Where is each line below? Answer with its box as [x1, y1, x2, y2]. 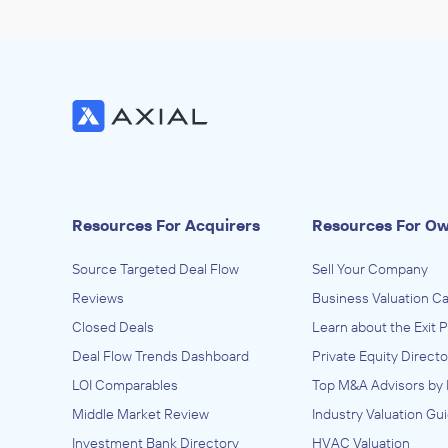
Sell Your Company [312, 260, 428, 278]
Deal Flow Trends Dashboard [72, 347, 249, 365]
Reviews [72, 289, 124, 307]
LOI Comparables [72, 376, 178, 394]
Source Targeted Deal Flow [72, 260, 239, 278]
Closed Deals [72, 318, 154, 336]
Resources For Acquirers [72, 215, 260, 235]
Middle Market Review [72, 405, 209, 423]
